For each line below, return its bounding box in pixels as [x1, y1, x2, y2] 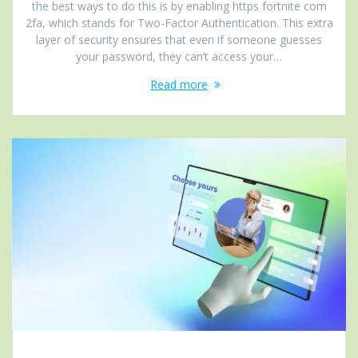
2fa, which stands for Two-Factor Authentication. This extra [25, 14, 333, 30]
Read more [150, 76, 208, 92]
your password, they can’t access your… [76, 48, 282, 64]
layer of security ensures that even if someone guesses [36, 31, 322, 47]
